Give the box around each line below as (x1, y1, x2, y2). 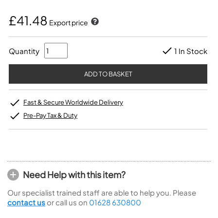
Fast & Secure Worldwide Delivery (23, 98, 123, 106)
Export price (49, 18, 89, 27)
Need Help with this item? (23, 169, 126, 180)
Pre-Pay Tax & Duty (23, 111, 77, 119)
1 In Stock (174, 46, 207, 55)
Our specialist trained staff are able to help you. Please (7, 188, 196, 197)
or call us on (45, 198, 89, 207)
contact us (7, 198, 45, 207)
